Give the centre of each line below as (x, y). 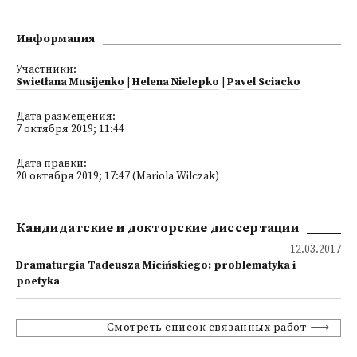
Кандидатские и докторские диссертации (158, 228)
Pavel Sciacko (264, 82)
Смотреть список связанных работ (206, 328)
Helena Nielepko (176, 82)
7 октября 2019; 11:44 (70, 129)
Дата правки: (51, 164)
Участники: (46, 70)
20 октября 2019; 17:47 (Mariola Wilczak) (118, 177)
